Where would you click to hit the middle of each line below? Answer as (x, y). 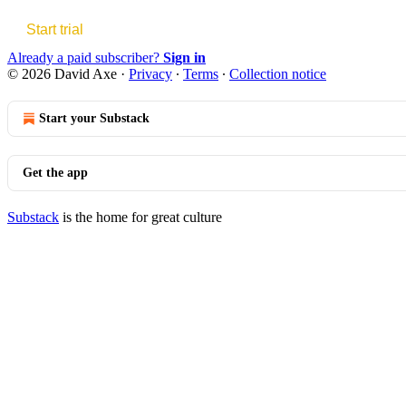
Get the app (55, 172)
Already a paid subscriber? (85, 57)
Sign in (184, 57)
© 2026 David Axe (62, 73)
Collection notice (278, 73)
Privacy (150, 73)
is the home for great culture (140, 217)
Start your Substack (94, 118)
